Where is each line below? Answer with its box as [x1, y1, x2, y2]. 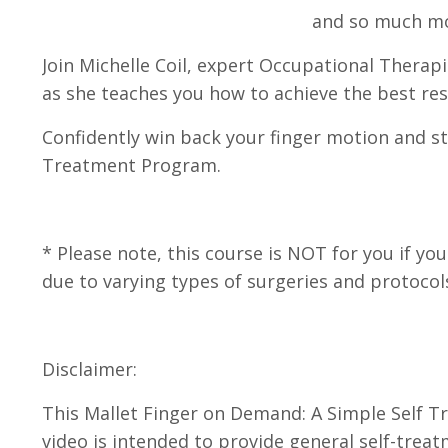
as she [42, 81, 101, 106]
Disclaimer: [42, 357, 137, 382]
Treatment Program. [42, 153, 221, 178]
